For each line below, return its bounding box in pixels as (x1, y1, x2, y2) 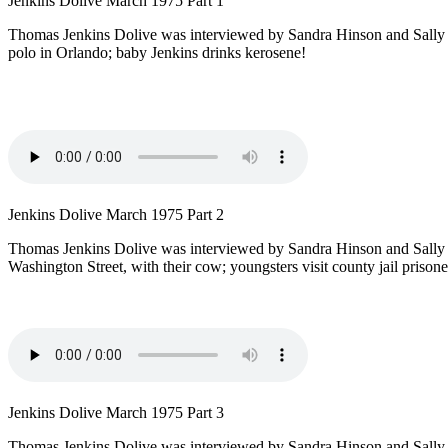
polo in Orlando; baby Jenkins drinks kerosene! (8, 44, 306, 62)
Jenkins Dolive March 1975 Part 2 (8, 206, 224, 224)
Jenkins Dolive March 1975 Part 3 (8, 404, 224, 422)
